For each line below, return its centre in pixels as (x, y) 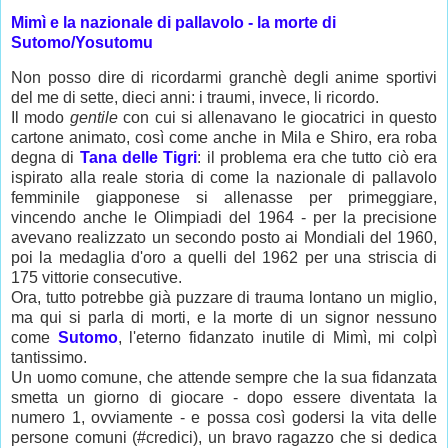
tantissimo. (49, 358)
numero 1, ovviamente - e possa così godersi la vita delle (224, 418)
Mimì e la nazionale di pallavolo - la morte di (173, 22)
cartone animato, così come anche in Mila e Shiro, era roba (224, 138)
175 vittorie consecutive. (96, 278)
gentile (96, 118)
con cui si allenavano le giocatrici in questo (280, 118)
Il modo (40, 118)
